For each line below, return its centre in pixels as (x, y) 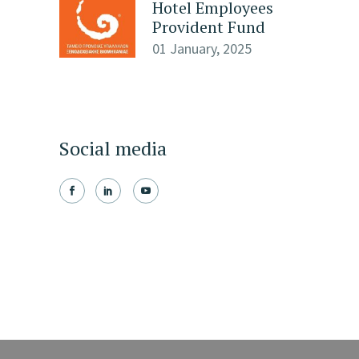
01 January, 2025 (202, 48)
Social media (113, 148)
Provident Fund (209, 27)
